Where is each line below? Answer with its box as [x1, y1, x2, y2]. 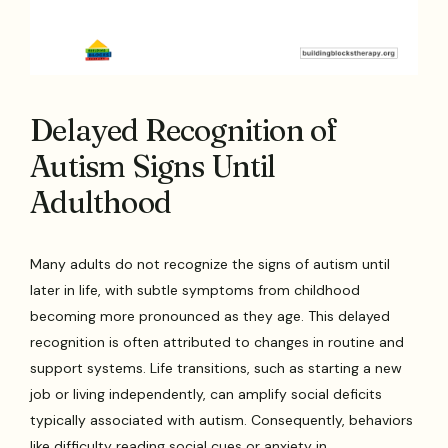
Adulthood [30, 183, 171, 221]
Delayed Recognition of [30, 111, 338, 149]
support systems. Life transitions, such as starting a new [30, 358, 403, 377]
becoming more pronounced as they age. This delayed [30, 306, 391, 325]
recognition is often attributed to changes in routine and [30, 332, 405, 351]
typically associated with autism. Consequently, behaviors [30, 410, 414, 429]
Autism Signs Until [30, 147, 276, 185]
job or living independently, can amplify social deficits [30, 384, 383, 403]
